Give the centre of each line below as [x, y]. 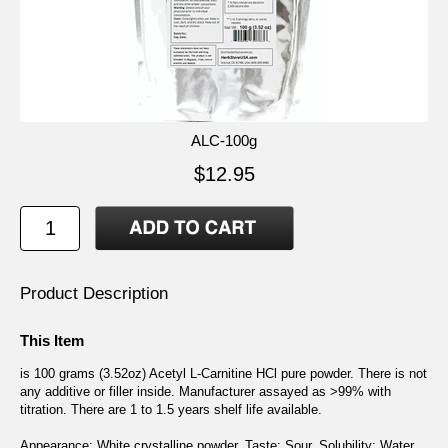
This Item [52, 341]
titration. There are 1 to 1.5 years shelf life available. [171, 410]
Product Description [94, 293]
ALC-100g [224, 140]
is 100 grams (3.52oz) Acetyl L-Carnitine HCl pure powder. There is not [223, 374]
